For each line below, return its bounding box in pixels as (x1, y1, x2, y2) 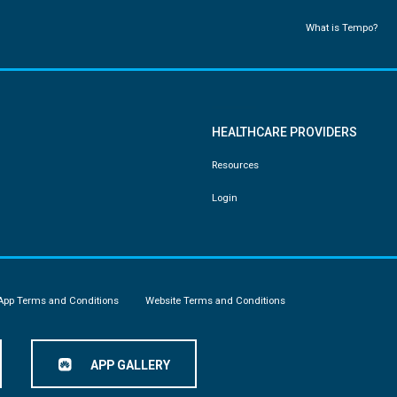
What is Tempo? (305, 21, 378, 35)
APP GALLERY (90, 358, 171, 373)
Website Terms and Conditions (145, 294, 286, 307)
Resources (212, 159, 259, 172)
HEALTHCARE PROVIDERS (212, 125, 357, 140)
